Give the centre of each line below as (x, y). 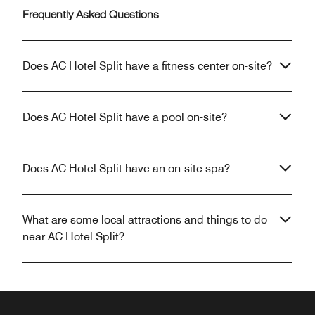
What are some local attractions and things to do (145, 220)
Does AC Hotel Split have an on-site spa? (126, 169)
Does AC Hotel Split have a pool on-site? (125, 117)
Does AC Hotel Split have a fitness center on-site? (147, 66)
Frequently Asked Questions (91, 17)
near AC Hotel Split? (73, 237)
